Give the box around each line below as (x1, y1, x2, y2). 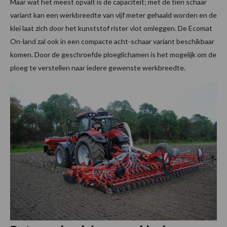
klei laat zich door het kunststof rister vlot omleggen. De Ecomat (10, 24, 212, 33)
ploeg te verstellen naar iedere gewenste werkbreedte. (10, 63, 185, 72)
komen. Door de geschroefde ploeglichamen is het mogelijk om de (10, 50, 216, 59)
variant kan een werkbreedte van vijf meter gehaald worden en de (10, 11, 217, 20)
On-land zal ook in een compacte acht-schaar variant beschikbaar (10, 37, 214, 46)
